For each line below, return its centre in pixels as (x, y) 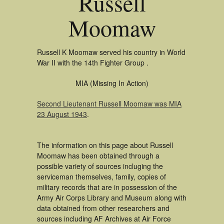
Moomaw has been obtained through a (98, 155)
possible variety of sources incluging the (100, 166)
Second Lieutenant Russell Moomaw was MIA (109, 103)
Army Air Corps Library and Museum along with (112, 197)
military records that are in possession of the (107, 187)
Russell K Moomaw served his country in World (111, 52)
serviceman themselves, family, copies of (101, 176)
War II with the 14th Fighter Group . (93, 62)
